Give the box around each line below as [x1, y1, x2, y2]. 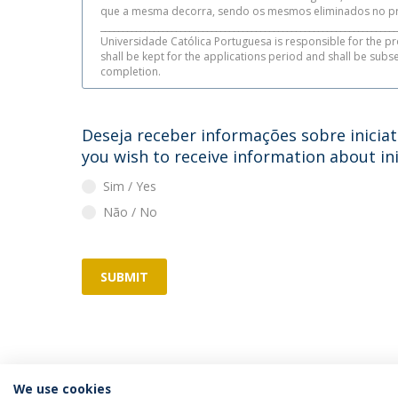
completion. [100, 63, 161, 79]
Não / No [103, 203, 157, 220]
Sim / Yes [103, 177, 156, 195]
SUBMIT [100, 267, 148, 285]
